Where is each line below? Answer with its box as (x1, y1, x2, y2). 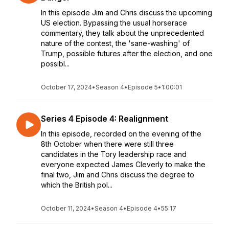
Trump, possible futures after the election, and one (41, 49, 213, 58)
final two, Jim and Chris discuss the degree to (41, 170, 194, 179)
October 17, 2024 (41, 83, 92, 91)
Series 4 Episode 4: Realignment (41, 113, 168, 124)
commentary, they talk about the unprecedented (41, 29, 204, 37)
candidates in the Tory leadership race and (41, 150, 187, 158)
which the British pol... (41, 180, 112, 189)
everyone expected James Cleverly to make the (41, 160, 205, 169)
